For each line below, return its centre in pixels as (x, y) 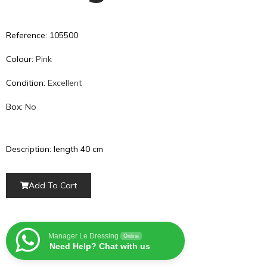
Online (131, 236)
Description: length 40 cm (55, 149)
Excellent (65, 83)
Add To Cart (53, 185)
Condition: (27, 83)
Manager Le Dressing (83, 236)
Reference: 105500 (42, 35)
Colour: (21, 59)
